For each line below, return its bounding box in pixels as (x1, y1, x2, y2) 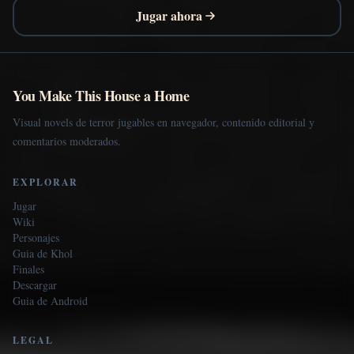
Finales (13, 262, 44, 277)
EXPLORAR (13, 175, 79, 190)
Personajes (13, 230, 59, 246)
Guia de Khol (13, 246, 73, 262)
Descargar (13, 277, 57, 293)
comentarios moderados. (13, 134, 121, 149)
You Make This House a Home (13, 85, 190, 107)
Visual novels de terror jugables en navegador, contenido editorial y (13, 115, 314, 130)
